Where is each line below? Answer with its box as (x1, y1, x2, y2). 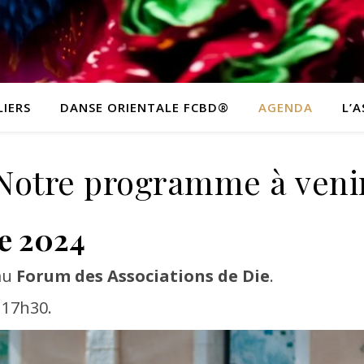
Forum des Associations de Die (16, 265, 270, 287)
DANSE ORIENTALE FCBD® (59, 99, 229, 115)
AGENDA (258, 99, 313, 115)
